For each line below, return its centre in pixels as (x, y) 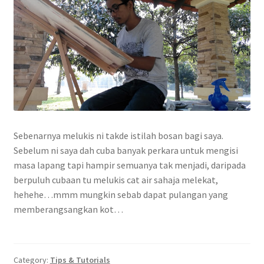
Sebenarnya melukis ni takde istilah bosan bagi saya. (118, 135)
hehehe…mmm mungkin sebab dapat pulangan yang (121, 194)
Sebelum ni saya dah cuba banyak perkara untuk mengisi (126, 150)
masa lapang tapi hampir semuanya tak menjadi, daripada (129, 165)
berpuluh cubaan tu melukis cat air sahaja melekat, (115, 179)
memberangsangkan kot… (68, 209)
